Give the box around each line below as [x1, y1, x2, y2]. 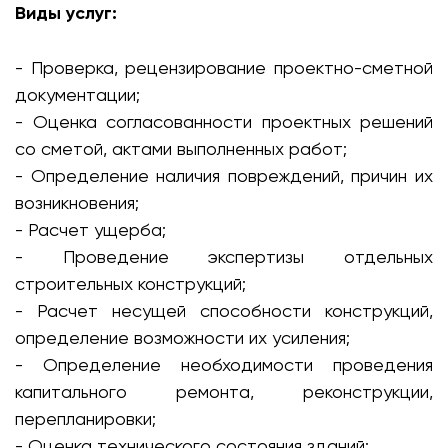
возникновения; [15, 192, 139, 213]
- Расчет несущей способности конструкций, [15, 300, 433, 321]
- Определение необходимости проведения [15, 354, 433, 375]
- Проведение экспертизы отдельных [15, 246, 433, 267]
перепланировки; [15, 408, 156, 429]
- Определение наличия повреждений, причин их [15, 165, 433, 186]
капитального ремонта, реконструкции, [15, 381, 433, 402]
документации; [15, 84, 140, 105]
